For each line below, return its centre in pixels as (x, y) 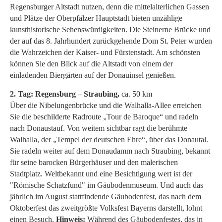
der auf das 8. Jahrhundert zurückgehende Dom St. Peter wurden (111, 41)
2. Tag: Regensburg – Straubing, (65, 94)
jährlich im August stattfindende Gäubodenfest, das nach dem (106, 196)
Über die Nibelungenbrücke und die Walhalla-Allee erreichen (106, 105)
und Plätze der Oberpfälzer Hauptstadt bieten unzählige (96, 18)
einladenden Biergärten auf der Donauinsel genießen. (94, 75)
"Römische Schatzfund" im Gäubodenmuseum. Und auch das (107, 185)
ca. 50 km (137, 94)
